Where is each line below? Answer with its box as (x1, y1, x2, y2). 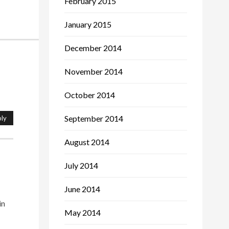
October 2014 (64, 89, 115, 100)
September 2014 (64, 113, 123, 123)
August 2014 (64, 136, 109, 147)
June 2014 (64, 184, 100, 194)
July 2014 (64, 160, 98, 170)
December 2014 (64, 42, 122, 53)
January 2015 (64, 19, 111, 29)
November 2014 (64, 66, 123, 76)
